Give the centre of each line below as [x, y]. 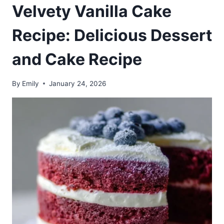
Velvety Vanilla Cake [92, 11]
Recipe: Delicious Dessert [112, 35]
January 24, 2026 [78, 83]
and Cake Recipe [77, 59]
